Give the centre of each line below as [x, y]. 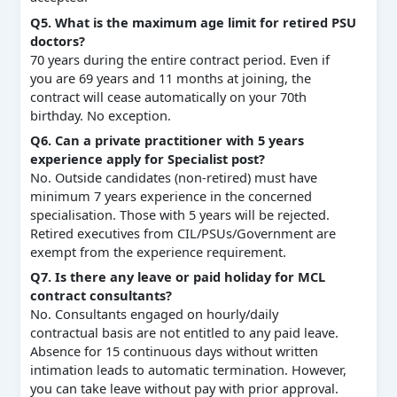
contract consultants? [101, 296]
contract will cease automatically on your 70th [168, 96]
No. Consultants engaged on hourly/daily [154, 314]
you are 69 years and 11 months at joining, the [170, 78]
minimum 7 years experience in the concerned [171, 196]
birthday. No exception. [100, 115]
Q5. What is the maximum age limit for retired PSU [193, 22]
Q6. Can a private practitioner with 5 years [167, 140]
